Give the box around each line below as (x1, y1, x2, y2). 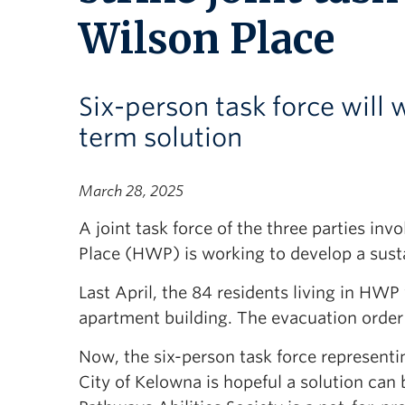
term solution (79, 122, 242, 153)
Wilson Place (79, 14, 334, 64)
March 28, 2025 (79, 183, 184, 200)
